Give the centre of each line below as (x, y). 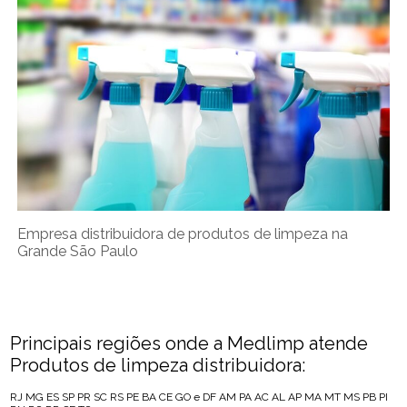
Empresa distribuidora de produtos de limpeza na (183, 234)
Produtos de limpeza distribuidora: (158, 366)
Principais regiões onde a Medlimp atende (189, 344)
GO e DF (196, 397)
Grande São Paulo (78, 252)
